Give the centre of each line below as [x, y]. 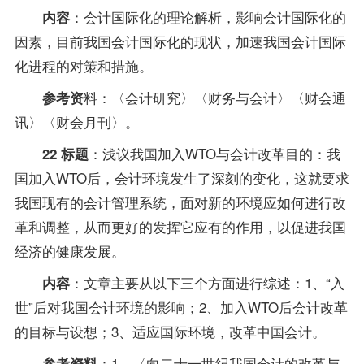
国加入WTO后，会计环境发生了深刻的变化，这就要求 [182, 178]
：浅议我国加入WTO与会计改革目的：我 [214, 154]
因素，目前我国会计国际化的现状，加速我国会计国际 [180, 41]
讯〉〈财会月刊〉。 [76, 122]
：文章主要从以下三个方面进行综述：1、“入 [207, 283]
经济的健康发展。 [69, 251]
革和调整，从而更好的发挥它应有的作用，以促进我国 [180, 227]
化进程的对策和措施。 [83, 66]
